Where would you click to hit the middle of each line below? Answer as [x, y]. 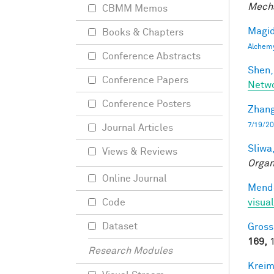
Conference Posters [146, 104]
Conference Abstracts [151, 56]
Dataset [120, 226]
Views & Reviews [140, 152]
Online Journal [135, 179]
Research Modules [130, 251]
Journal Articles [138, 128]
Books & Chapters [143, 32]
